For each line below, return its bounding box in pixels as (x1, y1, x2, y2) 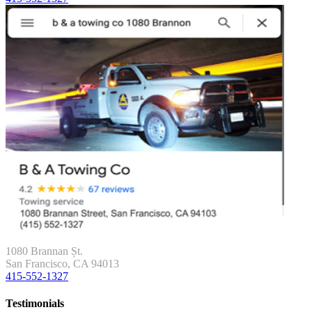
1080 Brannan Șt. (6, 245, 83, 257)
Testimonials (6, 297, 64, 310)
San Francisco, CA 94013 (6, 258, 119, 270)
